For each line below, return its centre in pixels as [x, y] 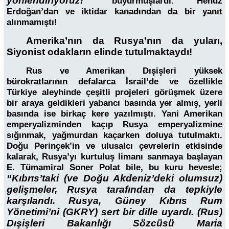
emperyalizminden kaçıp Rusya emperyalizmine [114, 125]
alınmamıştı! [32, 22]
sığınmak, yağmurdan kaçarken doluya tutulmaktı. [114, 135]
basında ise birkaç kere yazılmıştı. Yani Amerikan [114, 114]
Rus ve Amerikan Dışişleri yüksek [124, 71]
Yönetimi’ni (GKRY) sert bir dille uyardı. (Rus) [114, 212]
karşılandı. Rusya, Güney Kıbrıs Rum [114, 201]
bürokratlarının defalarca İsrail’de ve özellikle [114, 82]
